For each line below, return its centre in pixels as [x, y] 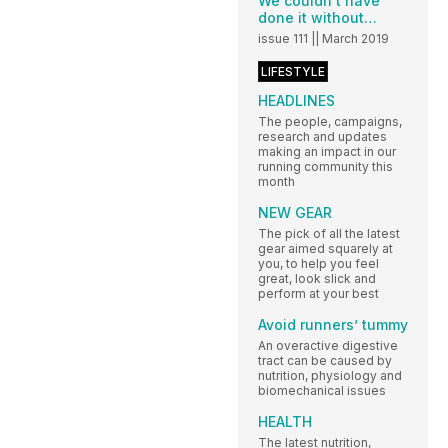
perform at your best [318, 294]
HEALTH [285, 422]
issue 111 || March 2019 [323, 39]
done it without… [317, 18]
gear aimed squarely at [325, 249]
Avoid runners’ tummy [333, 325]
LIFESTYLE [293, 72]
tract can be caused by [325, 361]
